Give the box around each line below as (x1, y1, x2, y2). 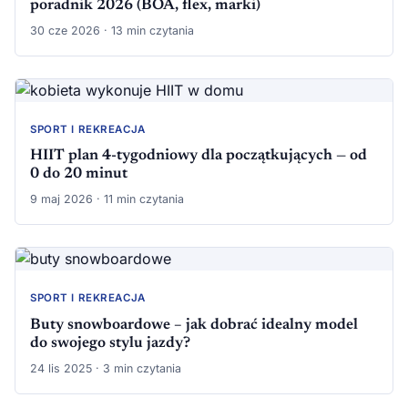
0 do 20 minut (30, 167, 127, 182)
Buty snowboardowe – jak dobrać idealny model (30, 317, 358, 332)
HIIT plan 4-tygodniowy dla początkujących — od (30, 148, 367, 164)
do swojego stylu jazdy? (30, 335, 190, 351)
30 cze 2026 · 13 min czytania (30, 24, 194, 38)
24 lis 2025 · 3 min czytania (30, 361, 181, 375)
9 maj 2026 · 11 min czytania (30, 192, 184, 207)
